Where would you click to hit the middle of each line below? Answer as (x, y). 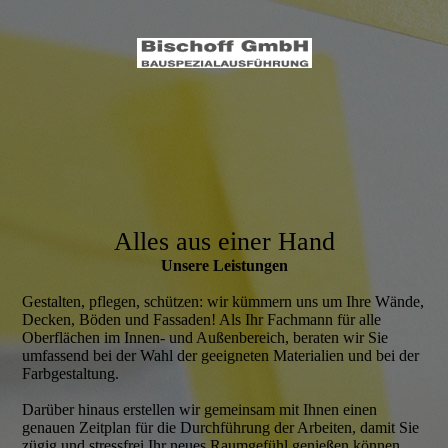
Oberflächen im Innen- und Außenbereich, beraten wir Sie (205, 337)
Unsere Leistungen (224, 265)
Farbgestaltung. (71, 373)
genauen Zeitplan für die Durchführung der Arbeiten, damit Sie (221, 427)
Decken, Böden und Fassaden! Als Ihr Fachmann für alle (202, 319)
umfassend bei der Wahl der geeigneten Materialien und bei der (221, 355)
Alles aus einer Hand (224, 241)
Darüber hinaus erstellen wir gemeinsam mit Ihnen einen (200, 409)
